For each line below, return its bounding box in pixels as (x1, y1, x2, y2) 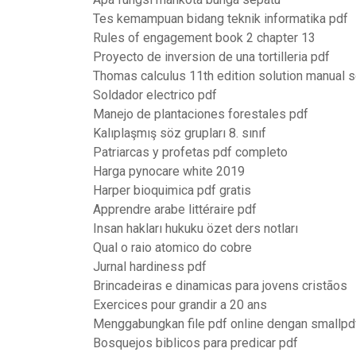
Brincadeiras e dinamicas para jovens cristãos (93, 278, 347, 293)
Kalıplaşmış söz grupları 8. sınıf (93, 126, 266, 141)
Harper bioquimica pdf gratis (93, 183, 251, 198)
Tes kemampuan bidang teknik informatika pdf (93, 11, 348, 26)
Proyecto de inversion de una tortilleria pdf (93, 49, 330, 64)
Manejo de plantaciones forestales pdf (93, 106, 308, 122)
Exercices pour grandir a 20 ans (93, 297, 267, 312)
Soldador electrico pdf (93, 87, 217, 103)
